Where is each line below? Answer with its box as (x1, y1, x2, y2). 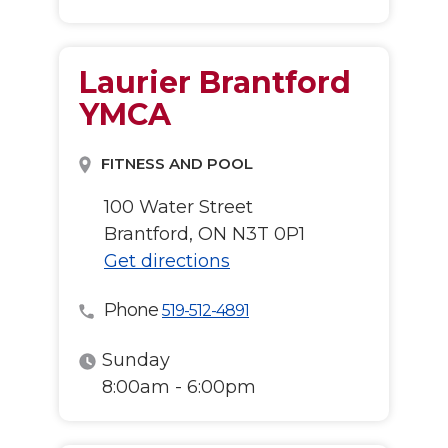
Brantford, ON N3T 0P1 (104, 223, 305, 245)
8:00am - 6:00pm (101, 376, 256, 398)
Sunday (101, 349, 170, 371)
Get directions (104, 250, 230, 272)
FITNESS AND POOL (97, 154, 254, 173)
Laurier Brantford (79, 64, 351, 101)
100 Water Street (104, 196, 253, 218)
